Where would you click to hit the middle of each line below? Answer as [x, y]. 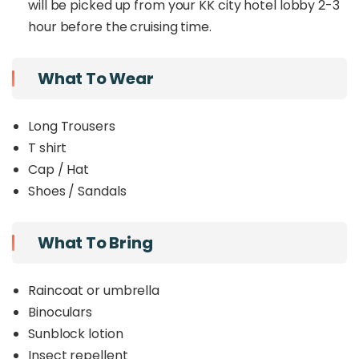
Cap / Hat [59, 169]
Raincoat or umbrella [94, 290]
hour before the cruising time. [120, 27]
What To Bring [95, 243]
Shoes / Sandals [77, 191]
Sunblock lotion [76, 334]
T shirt [48, 148]
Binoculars [60, 312]
